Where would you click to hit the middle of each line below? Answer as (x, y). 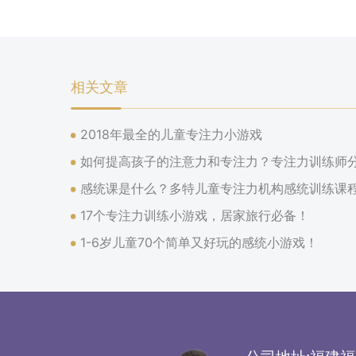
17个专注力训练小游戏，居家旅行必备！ (195, 215)
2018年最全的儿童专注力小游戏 (172, 134)
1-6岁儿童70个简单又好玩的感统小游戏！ (199, 242)
